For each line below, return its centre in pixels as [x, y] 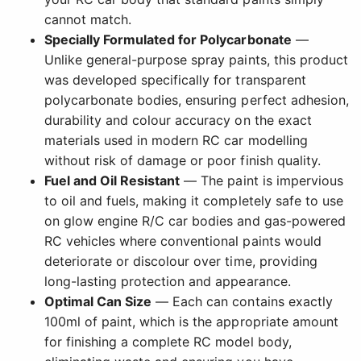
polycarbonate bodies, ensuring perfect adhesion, [197, 100]
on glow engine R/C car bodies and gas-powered [195, 221]
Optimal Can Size [98, 302]
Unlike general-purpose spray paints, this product [196, 60]
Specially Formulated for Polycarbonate [168, 40]
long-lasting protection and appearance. [168, 282]
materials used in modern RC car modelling [176, 141]
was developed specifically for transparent [175, 80]
